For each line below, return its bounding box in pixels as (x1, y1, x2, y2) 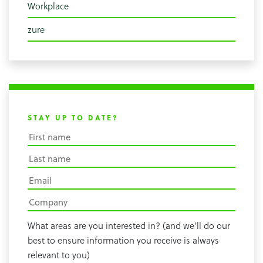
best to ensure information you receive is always (28, 234, 219, 247)
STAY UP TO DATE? (28, 112, 119, 123)
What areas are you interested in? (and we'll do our (28, 219, 230, 232)
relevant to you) (28, 248, 90, 262)
